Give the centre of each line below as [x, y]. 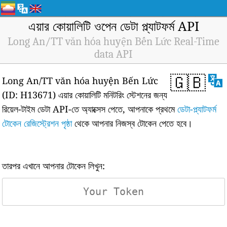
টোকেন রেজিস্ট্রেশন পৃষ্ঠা [37, 123]
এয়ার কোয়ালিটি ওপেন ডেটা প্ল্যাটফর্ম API [113, 26]
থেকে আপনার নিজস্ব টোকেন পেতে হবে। [133, 123]
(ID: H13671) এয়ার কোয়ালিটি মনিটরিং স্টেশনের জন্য [85, 95]
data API [113, 54]
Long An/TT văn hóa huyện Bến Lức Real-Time [113, 42]
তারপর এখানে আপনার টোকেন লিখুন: [54, 166]
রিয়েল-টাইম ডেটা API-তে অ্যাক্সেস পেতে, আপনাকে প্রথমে [90, 109]
